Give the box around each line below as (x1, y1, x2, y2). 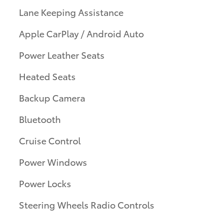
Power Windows (19, 155, 87, 168)
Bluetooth (19, 112, 61, 125)
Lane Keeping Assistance (19, 5, 123, 18)
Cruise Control (19, 133, 81, 146)
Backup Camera (19, 91, 85, 104)
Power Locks (19, 176, 71, 189)
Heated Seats (19, 69, 76, 82)
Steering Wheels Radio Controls (19, 198, 154, 211)
